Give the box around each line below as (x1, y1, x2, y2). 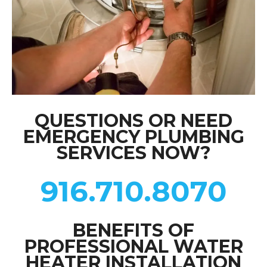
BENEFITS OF (73, 219, 194, 241)
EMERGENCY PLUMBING (23, 125, 244, 148)
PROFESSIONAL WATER (24, 235, 243, 257)
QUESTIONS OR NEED (35, 109, 232, 132)
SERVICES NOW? (56, 141, 211, 164)
